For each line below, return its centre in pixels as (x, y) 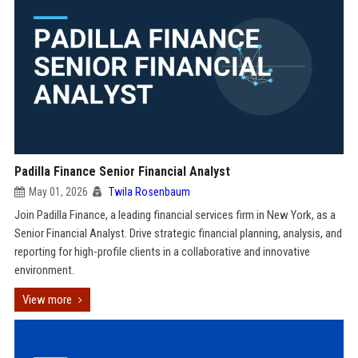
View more (47, 300)
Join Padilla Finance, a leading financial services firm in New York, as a (175, 215)
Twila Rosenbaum (149, 192)
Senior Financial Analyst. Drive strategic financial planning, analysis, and (178, 233)
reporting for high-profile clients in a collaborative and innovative (162, 252)
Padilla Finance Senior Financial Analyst (122, 171)
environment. (44, 270)
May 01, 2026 (58, 192)
